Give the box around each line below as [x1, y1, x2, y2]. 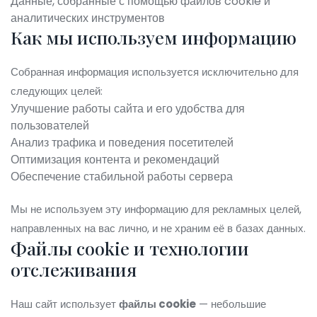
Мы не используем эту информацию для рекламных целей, [11, 202, 301, 217]
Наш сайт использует [11, 296, 119, 311]
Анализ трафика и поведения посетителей [11, 134, 234, 151]
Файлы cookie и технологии [11, 236, 249, 260]
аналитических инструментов [11, 10, 165, 26]
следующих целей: [11, 83, 103, 98]
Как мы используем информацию [11, 25, 296, 49]
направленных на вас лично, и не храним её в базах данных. [11, 221, 306, 236]
